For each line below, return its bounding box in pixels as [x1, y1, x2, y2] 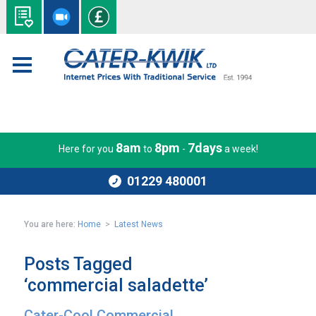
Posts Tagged [24, 254, 133, 274]
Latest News [114, 219, 164, 229]
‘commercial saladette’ [24, 275, 209, 296]
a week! [221, 143, 258, 154]
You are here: [24, 219, 76, 229]
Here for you [58, 143, 116, 154]
